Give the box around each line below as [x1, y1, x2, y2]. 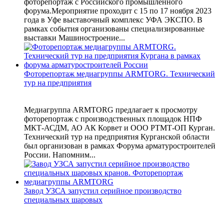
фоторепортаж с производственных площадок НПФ [24, 114, 202, 123]
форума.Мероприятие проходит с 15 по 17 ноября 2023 [24, 6, 211, 15]
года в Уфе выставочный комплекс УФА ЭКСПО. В [24, 15, 202, 24]
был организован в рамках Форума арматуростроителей [24, 141, 215, 150]
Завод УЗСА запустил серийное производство [24, 186, 181, 195]
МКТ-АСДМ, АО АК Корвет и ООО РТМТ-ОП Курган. [24, 123, 215, 132]
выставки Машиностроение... [24, 33, 125, 42]
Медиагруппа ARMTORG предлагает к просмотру [24, 105, 197, 114]
